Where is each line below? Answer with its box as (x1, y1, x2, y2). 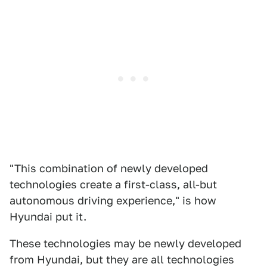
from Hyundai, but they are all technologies (10, 253, 234, 266)
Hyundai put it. (10, 210, 86, 223)
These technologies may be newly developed (10, 237, 241, 250)
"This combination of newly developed (10, 162, 208, 175)
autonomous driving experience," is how (10, 194, 216, 207)
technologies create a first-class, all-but (10, 178, 217, 191)
